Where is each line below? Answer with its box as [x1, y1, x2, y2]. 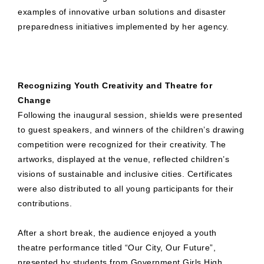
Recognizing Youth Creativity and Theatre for [18, 81, 212, 91]
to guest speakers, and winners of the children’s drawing [18, 125, 244, 135]
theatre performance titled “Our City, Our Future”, [18, 243, 216, 253]
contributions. [18, 199, 72, 209]
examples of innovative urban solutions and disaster [18, 7, 226, 17]
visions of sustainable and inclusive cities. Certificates [18, 169, 233, 179]
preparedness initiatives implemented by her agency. [18, 22, 229, 32]
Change [18, 95, 51, 105]
